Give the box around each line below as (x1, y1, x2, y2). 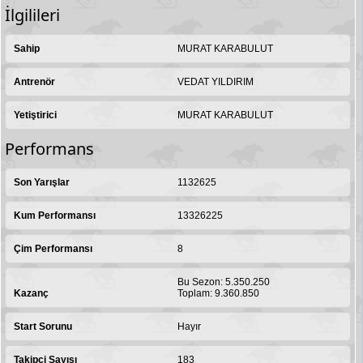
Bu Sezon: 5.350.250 (177, 276, 271, 288)
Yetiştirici (14, 109, 57, 122)
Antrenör (14, 76, 55, 88)
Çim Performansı (14, 243, 92, 255)
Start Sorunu (14, 321, 72, 333)
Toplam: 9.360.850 (177, 288, 260, 300)
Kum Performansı (14, 210, 96, 222)
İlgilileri (5, 4, 60, 27)
